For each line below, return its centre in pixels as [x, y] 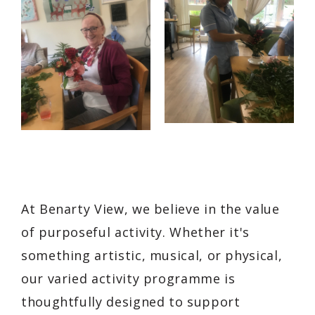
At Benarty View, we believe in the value [150, 208]
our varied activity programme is [128, 278]
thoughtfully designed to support [131, 301]
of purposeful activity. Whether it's [136, 232]
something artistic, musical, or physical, [152, 255]
